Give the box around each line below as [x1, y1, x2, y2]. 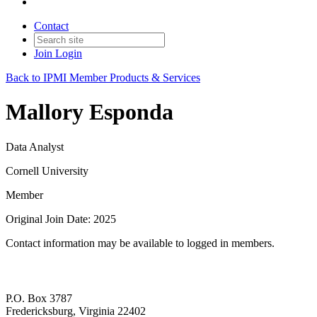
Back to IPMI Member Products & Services [6, 71, 200, 83]
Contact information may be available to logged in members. [6, 236, 275, 249]
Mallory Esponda [6, 99, 173, 125]
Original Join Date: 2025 [6, 212, 116, 225]
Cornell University [6, 164, 88, 177]
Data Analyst [6, 140, 64, 153]
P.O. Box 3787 [6, 292, 72, 305]
